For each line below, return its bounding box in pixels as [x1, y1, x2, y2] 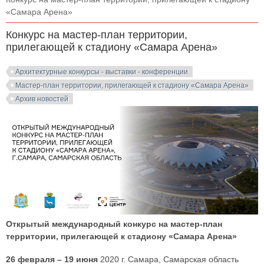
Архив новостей [15, 95, 68, 103]
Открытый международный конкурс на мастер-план [6, 219, 222, 229]
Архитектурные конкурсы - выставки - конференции [15, 68, 188, 76]
